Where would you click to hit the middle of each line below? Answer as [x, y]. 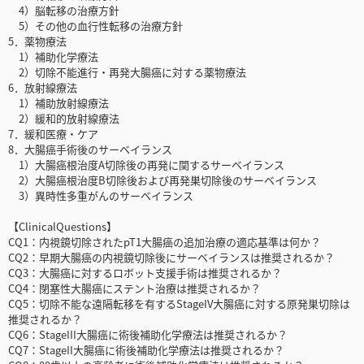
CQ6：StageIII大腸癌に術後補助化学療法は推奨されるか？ [148, 335]
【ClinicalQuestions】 [63, 227]
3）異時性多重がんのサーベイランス [101, 196]
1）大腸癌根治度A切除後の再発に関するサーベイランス [146, 165]
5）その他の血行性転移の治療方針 [95, 26]
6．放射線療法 [43, 88]
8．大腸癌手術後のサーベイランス [90, 149]
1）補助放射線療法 [58, 103]
